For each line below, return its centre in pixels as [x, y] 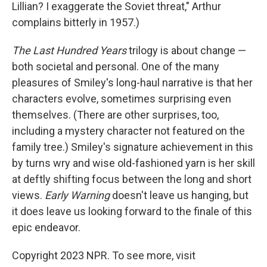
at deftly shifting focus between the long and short [132, 179]
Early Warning [77, 195]
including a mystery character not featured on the [128, 131]
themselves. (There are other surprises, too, [115, 115]
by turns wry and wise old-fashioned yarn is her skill [133, 163]
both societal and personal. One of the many [116, 66]
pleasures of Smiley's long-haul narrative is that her [132, 83]
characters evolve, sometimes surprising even [122, 99]
